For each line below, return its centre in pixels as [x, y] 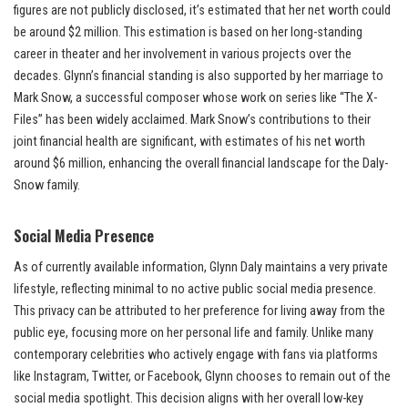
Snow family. [47, 186]
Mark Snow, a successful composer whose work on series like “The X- [195, 98]
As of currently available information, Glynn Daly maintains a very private [201, 268]
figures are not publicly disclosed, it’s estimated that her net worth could [202, 11]
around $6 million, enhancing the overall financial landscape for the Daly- [201, 164]
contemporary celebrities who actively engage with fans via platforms [196, 355]
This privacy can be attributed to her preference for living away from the [199, 311]
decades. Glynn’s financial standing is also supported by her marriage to [199, 76]
